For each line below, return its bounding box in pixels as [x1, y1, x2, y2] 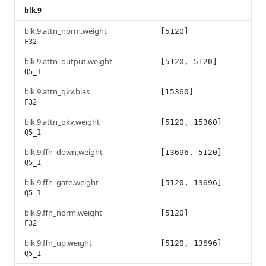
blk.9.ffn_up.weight [24, 237, 92, 249]
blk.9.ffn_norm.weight [24, 207, 102, 218]
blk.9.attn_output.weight [24, 56, 112, 67]
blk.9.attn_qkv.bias [24, 86, 90, 97]
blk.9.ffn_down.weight [24, 147, 103, 158]
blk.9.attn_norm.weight [24, 26, 107, 37]
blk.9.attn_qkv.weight [24, 116, 100, 128]
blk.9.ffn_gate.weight [24, 177, 99, 188]
